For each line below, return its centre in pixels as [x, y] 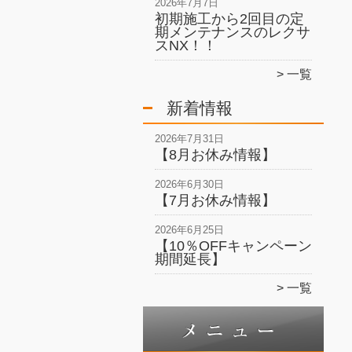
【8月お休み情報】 [215, 155]
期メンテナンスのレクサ [233, 32]
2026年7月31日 [189, 139]
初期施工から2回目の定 [229, 19]
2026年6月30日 [189, 184]
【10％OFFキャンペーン [233, 246]
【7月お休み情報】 [215, 200]
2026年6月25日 [189, 230]
